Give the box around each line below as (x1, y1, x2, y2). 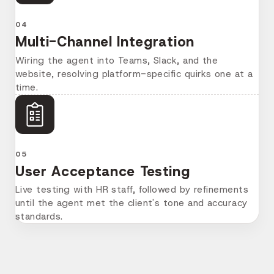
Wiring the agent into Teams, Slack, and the (15, 54, 218, 67)
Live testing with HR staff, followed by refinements (15, 183, 248, 196)
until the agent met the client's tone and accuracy (15, 197, 248, 210)
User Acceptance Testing (15, 161, 190, 180)
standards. (15, 210, 63, 223)
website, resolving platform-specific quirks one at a (15, 67, 253, 80)
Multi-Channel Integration (15, 32, 194, 51)
